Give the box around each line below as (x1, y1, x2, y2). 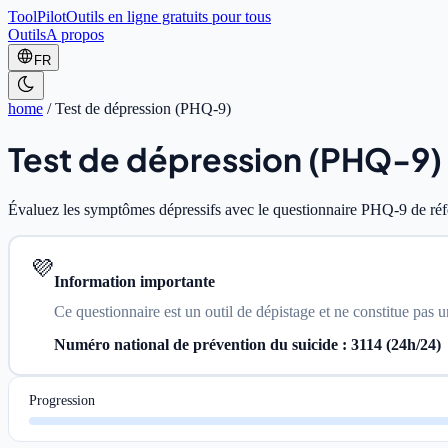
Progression (29, 392, 95, 408)
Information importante (54, 272, 215, 290)
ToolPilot (8, 8, 66, 25)
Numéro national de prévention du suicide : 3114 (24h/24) (54, 335, 441, 353)
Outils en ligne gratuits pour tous (66, 8, 271, 25)
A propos (46, 26, 104, 43)
